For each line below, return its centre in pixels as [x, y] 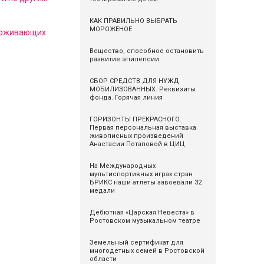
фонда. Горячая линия [126, 98]
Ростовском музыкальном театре [145, 221]
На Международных [122, 166]
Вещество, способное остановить [146, 51]
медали [102, 191]
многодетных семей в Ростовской [147, 251]
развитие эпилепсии [125, 59]
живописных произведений [136, 136]
